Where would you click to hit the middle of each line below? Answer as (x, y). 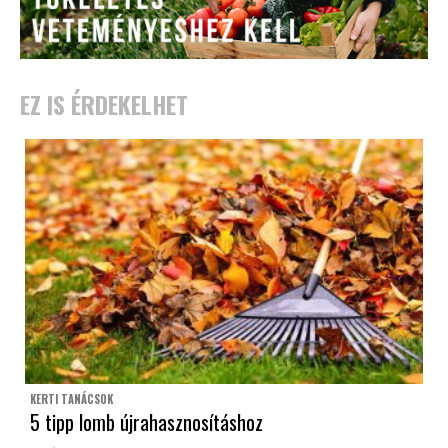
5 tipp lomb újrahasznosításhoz (146, 422)
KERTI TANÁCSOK (71, 399)
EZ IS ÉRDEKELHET (104, 104)
